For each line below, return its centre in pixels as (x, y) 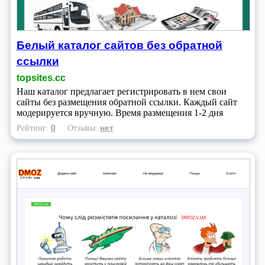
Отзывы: (83, 128)
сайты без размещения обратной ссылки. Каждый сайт (127, 102)
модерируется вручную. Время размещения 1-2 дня (119, 113)
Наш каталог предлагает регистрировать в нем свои (121, 92)
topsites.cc (41, 78)
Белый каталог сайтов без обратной (119, 45)
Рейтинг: (33, 128)
